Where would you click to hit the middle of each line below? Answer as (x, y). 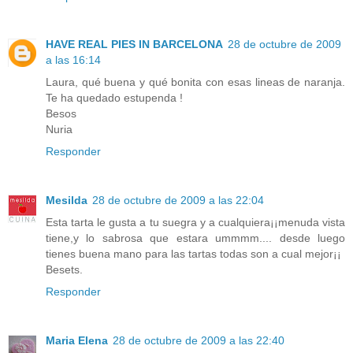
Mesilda (67, 201)
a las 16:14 (73, 60)
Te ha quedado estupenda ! (114, 98)
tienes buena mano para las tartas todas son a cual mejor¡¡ (193, 254)
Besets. (64, 270)
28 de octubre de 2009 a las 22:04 (178, 201)
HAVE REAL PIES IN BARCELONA (134, 45)
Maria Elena (77, 341)
